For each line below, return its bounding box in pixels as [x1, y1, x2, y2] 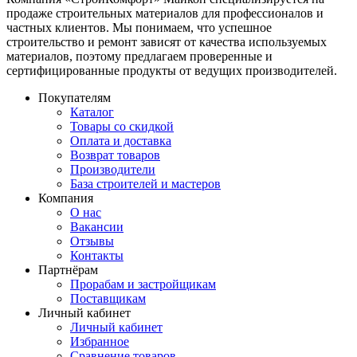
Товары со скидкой [70, 119, 174, 133]
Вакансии [70, 219, 124, 233]
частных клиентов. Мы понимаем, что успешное [6, 20, 272, 34]
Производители [70, 162, 155, 176]
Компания [38, 190, 93, 205]
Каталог [70, 104, 114, 119]
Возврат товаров [70, 147, 160, 162]
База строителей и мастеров [70, 176, 221, 190]
